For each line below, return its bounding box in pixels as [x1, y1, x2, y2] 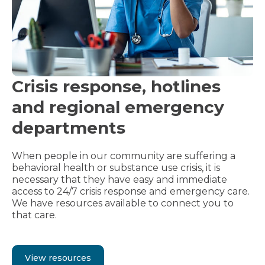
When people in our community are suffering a [12, 150, 235, 161]
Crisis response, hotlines [12, 76, 221, 96]
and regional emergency [12, 96, 224, 117]
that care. [12, 209, 57, 221]
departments [12, 117, 125, 138]
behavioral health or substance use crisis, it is [12, 161, 220, 173]
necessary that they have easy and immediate [12, 173, 227, 185]
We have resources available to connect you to [12, 197, 234, 209]
